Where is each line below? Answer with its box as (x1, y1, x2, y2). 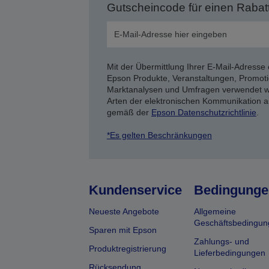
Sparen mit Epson (88, 225, 157, 235)
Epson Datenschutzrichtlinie (151, 107, 256, 117)
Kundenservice (88, 183, 182, 198)
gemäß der (106, 107, 151, 117)
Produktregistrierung (88, 244, 166, 253)
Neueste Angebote (88, 207, 159, 216)
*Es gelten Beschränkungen (106, 130, 212, 140)
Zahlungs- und (193, 237, 249, 246)
